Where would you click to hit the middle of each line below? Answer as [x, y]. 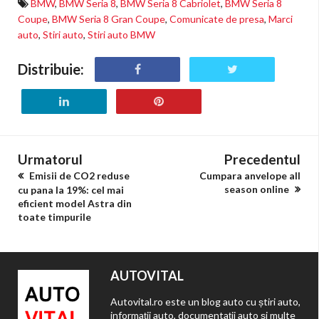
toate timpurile [54, 216]
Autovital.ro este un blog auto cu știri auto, [205, 301]
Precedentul [262, 159]
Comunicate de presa [217, 19]
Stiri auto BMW [121, 34]
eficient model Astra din [75, 203]
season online [258, 189]
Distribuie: [51, 69]
